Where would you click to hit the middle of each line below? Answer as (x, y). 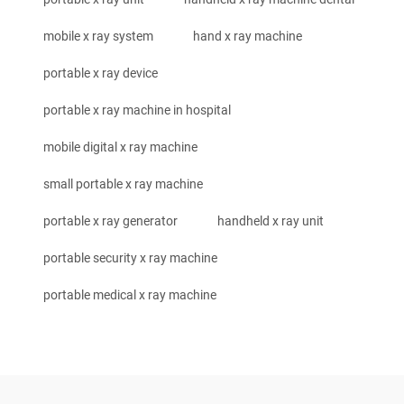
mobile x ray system (98, 37)
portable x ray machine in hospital (137, 110)
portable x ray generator (110, 221)
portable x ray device (101, 73)
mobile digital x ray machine (120, 147)
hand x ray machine (248, 37)
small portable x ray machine (123, 184)
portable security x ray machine (130, 258)
